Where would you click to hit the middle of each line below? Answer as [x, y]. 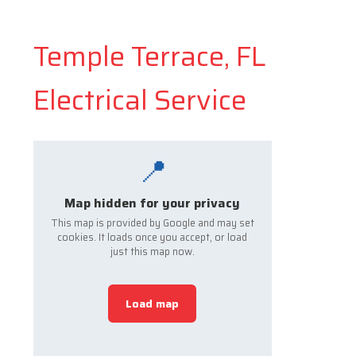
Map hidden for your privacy [153, 203]
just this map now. [152, 252]
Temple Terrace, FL [150, 56]
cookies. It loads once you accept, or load [153, 238]
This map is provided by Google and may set [152, 223]
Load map [153, 303]
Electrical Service [140, 99]
